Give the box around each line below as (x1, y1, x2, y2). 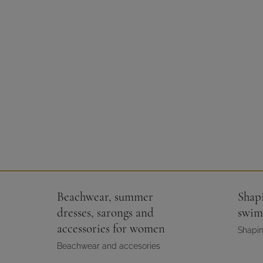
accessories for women (57, 221, 165, 236)
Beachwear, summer (57, 190, 153, 204)
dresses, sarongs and (57, 205, 154, 220)
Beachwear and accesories (57, 241, 160, 251)
